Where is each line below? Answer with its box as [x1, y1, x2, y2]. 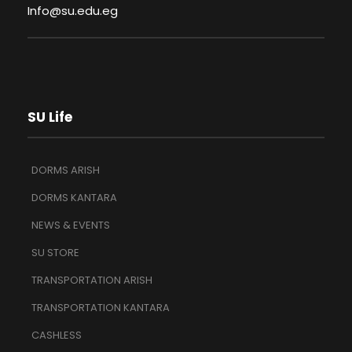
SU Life [27, 107, 72, 126]
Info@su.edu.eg [27, 2, 118, 19]
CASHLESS [31, 327, 82, 343]
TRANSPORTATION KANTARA [31, 299, 170, 315]
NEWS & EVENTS [31, 217, 110, 233]
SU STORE [31, 244, 79, 260]
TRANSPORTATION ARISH [31, 272, 152, 288]
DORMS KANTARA [31, 189, 117, 205]
